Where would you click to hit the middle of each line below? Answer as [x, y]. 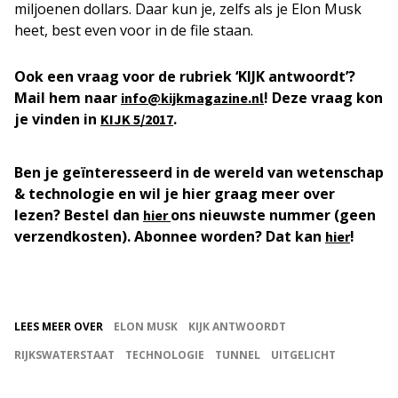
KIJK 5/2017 [137, 119]
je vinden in [57, 119]
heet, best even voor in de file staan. [134, 30]
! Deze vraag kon [323, 97]
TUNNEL [238, 354]
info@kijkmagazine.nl [192, 97]
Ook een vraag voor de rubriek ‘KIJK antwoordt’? [185, 76]
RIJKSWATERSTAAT [64, 354]
